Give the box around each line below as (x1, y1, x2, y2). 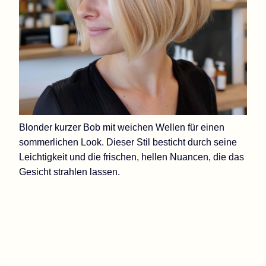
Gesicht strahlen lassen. (19, 166, 120, 177)
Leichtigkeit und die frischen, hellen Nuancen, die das (19, 151, 244, 162)
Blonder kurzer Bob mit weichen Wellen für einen (19, 122, 224, 132)
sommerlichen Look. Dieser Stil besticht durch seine (19, 137, 237, 147)
